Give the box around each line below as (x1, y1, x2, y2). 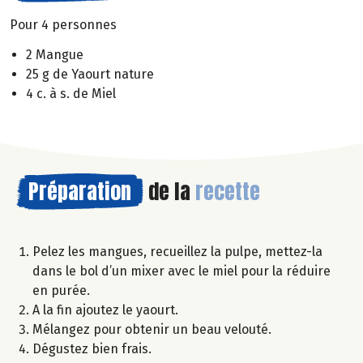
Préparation (28, 174, 131, 207)
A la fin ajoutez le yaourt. (32, 301, 178, 318)
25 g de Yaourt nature (26, 66, 154, 82)
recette (195, 174, 260, 207)
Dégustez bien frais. (32, 340, 152, 357)
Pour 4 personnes (10, 17, 117, 33)
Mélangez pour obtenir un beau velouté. (32, 321, 271, 337)
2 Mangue (26, 46, 83, 62)
